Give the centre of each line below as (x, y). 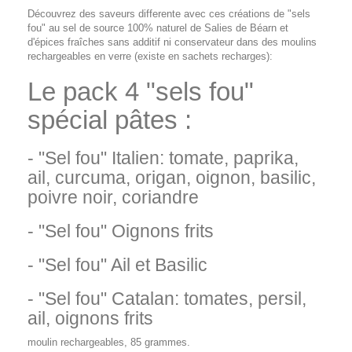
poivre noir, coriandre (113, 197)
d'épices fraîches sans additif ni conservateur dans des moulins (172, 42)
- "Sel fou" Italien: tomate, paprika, (163, 158)
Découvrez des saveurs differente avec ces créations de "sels (169, 14)
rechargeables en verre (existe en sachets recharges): (150, 56)
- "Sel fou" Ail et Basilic (117, 265)
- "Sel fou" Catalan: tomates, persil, (167, 299)
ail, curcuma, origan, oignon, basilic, (172, 178)
